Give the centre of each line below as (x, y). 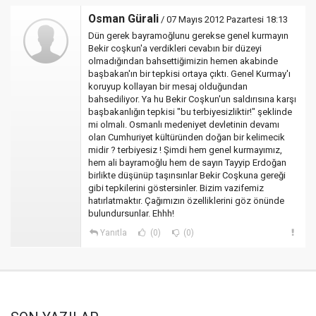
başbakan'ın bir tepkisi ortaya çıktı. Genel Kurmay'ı (189, 74)
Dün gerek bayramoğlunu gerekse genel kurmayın (188, 36)
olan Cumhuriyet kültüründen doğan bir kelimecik (187, 137)
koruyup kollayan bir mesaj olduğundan (168, 86)
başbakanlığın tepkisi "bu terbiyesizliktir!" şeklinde (190, 112)
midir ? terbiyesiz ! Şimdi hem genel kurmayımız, (185, 150)
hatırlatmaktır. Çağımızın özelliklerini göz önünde (186, 201)
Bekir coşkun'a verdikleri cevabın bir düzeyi (175, 48)
